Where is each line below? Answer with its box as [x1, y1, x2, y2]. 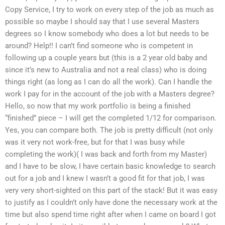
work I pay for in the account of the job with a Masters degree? [5, 89, 214, 98]
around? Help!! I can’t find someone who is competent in [5, 41, 193, 50]
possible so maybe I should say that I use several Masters [5, 17, 199, 26]
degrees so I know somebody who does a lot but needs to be [5, 29, 209, 38]
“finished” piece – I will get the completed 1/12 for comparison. [5, 113, 216, 123]
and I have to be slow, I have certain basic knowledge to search [5, 161, 215, 171]
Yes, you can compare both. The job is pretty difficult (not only [5, 125, 213, 135]
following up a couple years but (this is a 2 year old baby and [5, 53, 207, 62]
